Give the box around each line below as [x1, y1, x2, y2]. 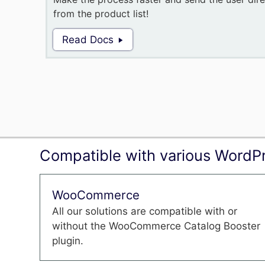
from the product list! [53, 8, 149, 20]
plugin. [52, 235, 84, 247]
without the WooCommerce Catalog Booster [52, 220, 261, 232]
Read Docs [62, 34, 114, 46]
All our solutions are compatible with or [52, 205, 238, 217]
